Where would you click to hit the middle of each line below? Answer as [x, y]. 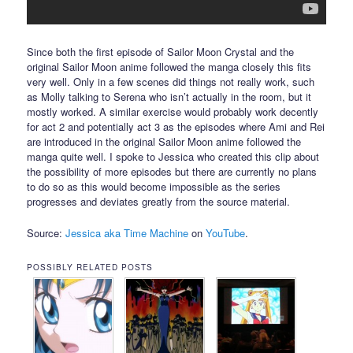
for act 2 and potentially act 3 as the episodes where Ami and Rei [176, 127]
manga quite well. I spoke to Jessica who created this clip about [173, 157]
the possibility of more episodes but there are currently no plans [172, 172]
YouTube [226, 233]
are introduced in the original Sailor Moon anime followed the [164, 142]
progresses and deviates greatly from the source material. [159, 202]
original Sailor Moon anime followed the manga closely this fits [169, 67]
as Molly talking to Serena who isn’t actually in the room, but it [169, 97]
